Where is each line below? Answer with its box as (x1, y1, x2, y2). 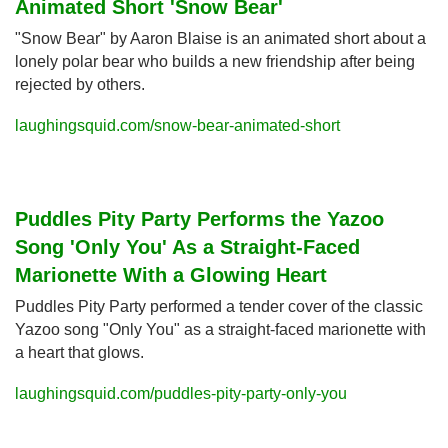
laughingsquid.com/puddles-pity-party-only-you (14, 384, 347, 402)
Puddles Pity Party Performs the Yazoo (14, 207, 384, 230)
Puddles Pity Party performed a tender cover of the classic (14, 297, 423, 315)
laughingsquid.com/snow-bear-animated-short (14, 116, 340, 134)
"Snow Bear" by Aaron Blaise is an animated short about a (14, 29, 426, 47)
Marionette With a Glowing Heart (14, 263, 327, 286)
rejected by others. (14, 75, 145, 93)
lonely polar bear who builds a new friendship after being (14, 52, 415, 70)
